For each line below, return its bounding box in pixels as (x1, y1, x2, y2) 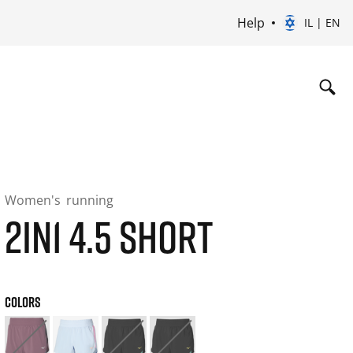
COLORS (4, 293, 41, 310)
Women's (4, 191, 64, 209)
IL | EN (304, 15, 340, 30)
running (65, 191, 113, 209)
